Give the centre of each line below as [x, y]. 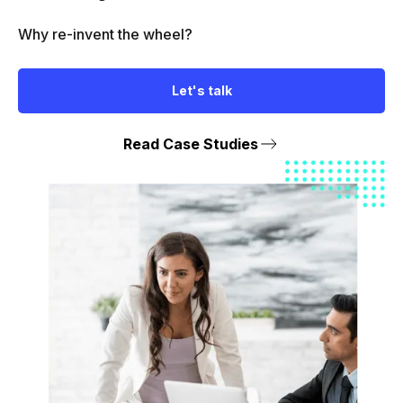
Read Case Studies [191, 143]
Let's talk [201, 91]
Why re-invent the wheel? [105, 35]
